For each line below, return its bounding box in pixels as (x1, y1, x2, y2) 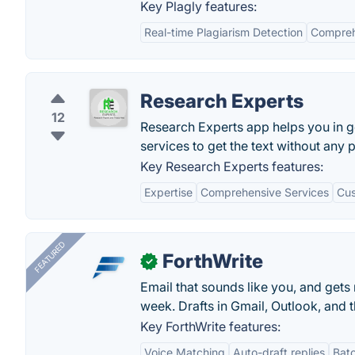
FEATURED (32, 239, 67, 275)
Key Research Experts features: (140, 158, 323, 174)
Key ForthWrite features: (140, 319, 281, 334)
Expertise (144, 185, 193, 199)
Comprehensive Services (200, 185, 329, 199)
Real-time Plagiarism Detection (144, 25, 303, 39)
